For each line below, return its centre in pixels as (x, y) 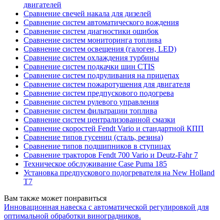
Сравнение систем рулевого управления (91, 102)
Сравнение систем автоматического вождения (101, 23)
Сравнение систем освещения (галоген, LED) (100, 49)
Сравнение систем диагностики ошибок (91, 31)
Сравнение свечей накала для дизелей (87, 14)
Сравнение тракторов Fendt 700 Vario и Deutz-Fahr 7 (111, 155)
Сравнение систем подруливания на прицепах (101, 76)
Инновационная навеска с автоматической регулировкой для (106, 207)
